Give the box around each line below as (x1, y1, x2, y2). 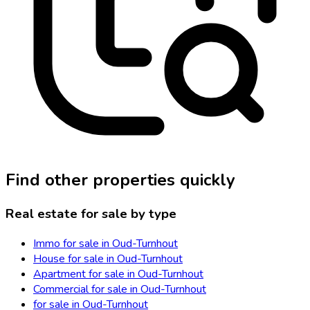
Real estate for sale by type (6, 205, 176, 224)
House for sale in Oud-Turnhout (33, 250, 183, 266)
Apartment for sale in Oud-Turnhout (33, 266, 203, 282)
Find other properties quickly (6, 169, 235, 192)
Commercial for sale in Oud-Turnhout (33, 281, 206, 297)
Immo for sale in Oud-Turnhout (33, 235, 178, 251)
